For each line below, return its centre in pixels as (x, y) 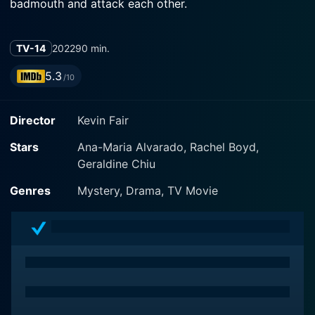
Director (33, 120)
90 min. (92, 48)
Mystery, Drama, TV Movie (148, 191)
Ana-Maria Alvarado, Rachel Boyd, (168, 147)
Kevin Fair (103, 120)
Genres (30, 191)
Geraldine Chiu (116, 164)
